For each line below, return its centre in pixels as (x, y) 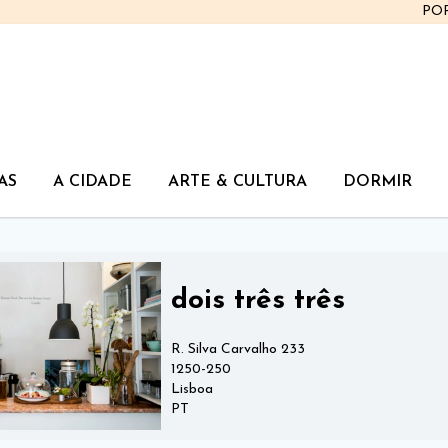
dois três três (258, 300)
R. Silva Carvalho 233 (238, 349)
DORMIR (377, 182)
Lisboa (192, 389)
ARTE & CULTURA (237, 182)
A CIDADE (92, 182)
